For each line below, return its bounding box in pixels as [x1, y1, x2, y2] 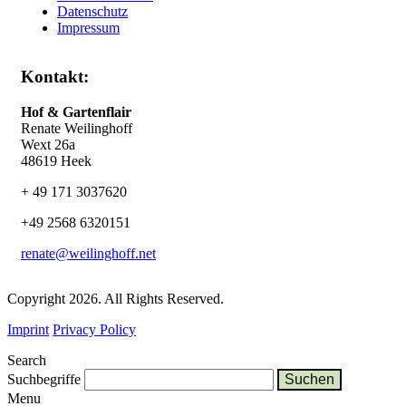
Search [7, 353, 46, 369]
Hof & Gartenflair [21, 104, 131, 121]
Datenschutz [57, 3, 128, 19]
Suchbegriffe [7, 372, 81, 388]
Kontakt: [21, 67, 89, 87]
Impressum [57, 19, 120, 35]
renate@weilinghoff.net [21, 246, 156, 262]
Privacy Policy [53, 322, 136, 338]
